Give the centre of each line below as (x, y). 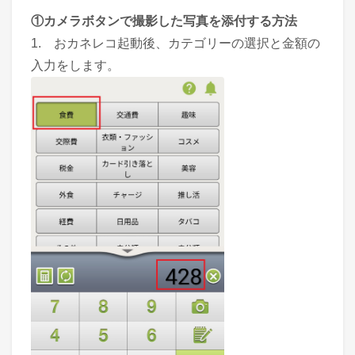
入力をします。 (75, 65)
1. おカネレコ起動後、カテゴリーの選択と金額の (176, 43)
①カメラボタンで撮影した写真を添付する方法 (164, 21)
